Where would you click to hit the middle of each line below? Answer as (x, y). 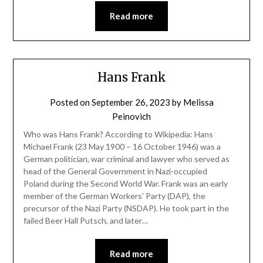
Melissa (198, 102)
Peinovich (131, 116)
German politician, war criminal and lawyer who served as (126, 159)
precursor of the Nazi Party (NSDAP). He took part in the (126, 208)
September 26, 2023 (131, 102)
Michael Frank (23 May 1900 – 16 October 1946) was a (122, 146)
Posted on (70, 102)
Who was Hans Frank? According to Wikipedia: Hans (118, 134)
